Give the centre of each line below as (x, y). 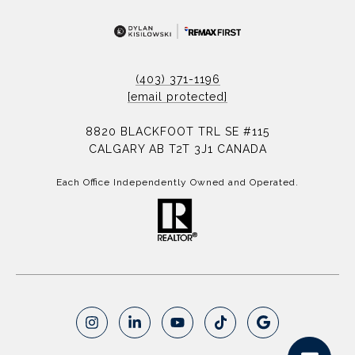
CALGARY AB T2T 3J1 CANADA (177, 149)
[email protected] (177, 96)
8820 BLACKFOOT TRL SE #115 (177, 131)
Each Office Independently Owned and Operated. (177, 182)
